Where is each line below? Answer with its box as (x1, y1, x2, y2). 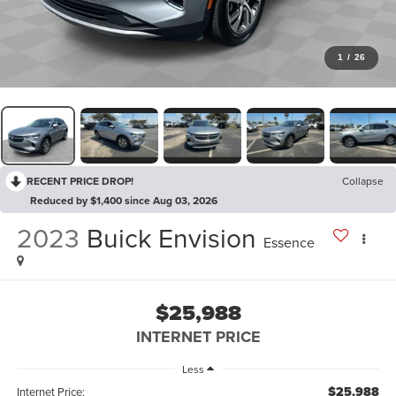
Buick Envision (86, 219, 256, 257)
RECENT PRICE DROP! (27, 172, 133, 188)
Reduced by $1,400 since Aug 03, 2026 (30, 192, 217, 208)
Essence (263, 232, 315, 253)
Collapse (342, 172, 384, 188)
